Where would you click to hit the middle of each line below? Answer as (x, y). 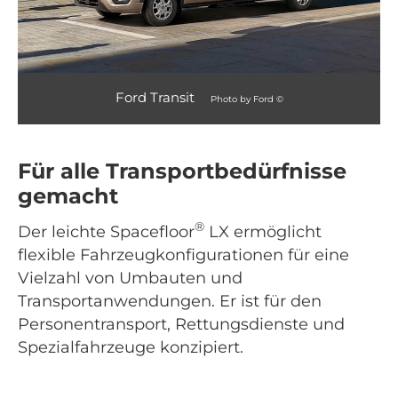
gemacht (68, 195)
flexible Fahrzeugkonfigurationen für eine (183, 255)
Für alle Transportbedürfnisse (182, 171)
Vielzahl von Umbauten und (130, 278)
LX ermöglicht (263, 231)
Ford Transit (156, 97)
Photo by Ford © (247, 99)
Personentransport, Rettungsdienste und (181, 324)
